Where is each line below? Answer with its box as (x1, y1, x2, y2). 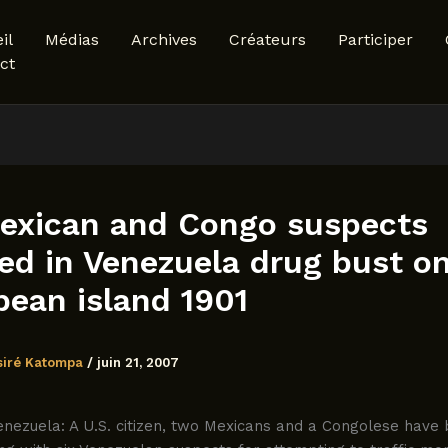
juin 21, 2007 (97, 355, 179, 371)
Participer (338, 30, 413, 49)
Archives (131, 30, 197, 49)
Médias (45, 30, 99, 49)
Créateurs (229, 30, 306, 49)
